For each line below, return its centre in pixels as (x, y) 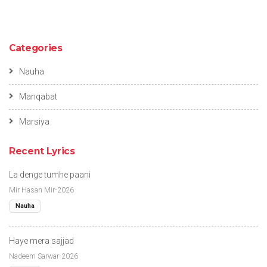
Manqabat (38, 96)
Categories (36, 48)
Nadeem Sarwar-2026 (44, 256)
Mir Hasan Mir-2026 (41, 190)
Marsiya (34, 121)
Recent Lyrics (42, 151)
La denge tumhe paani (50, 174)
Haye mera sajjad (41, 240)
